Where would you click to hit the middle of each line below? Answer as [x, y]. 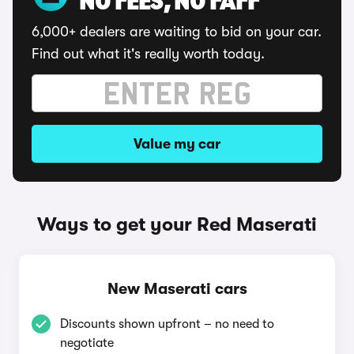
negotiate [87, 343]
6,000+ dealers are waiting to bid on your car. [177, 32]
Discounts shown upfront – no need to [167, 324]
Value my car [177, 144]
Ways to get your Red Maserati [177, 224]
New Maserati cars [177, 289]
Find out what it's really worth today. [148, 54]
